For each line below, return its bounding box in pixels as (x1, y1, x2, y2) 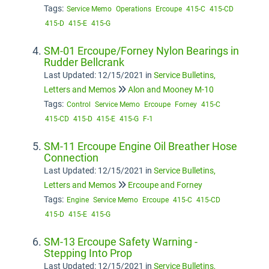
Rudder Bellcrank (44, 56, 124, 68)
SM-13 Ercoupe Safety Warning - (44, 235, 198, 248)
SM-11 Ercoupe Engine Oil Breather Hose (44, 140, 237, 153)
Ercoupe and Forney (128, 180, 202, 190)
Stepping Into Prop (44, 247, 132, 259)
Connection (44, 151, 98, 164)
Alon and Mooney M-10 (128, 85, 214, 94)
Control (67, 100, 91, 109)
